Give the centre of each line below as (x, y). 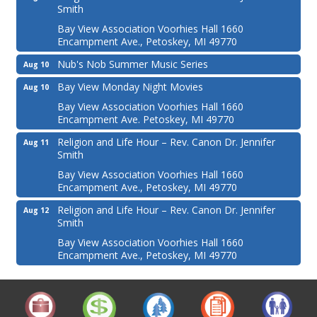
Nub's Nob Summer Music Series (133, 64)
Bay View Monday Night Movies (130, 87)
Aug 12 (36, 211)
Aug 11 (36, 143)
